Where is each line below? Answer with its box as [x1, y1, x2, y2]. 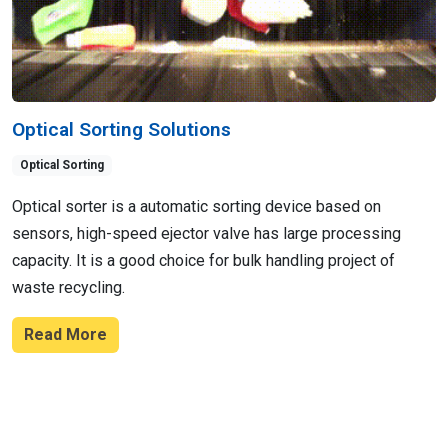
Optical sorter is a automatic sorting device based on [12, 197, 381, 217]
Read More [24, 325, 107, 345]
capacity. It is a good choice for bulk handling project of [12, 251, 395, 271]
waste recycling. [12, 278, 125, 298]
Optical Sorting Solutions [12, 117, 231, 141]
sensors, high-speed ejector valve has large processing [12, 224, 401, 244]
